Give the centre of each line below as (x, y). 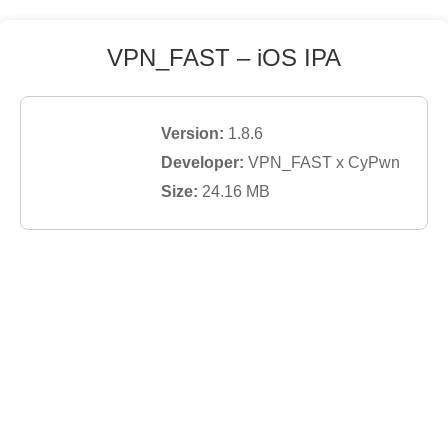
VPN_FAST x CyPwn (324, 162)
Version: (192, 133)
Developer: (202, 162)
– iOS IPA (285, 57)
